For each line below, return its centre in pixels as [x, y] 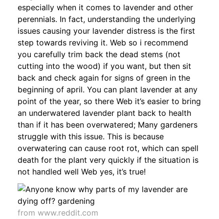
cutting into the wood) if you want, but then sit [104, 66]
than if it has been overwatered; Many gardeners [108, 124]
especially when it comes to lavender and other [105, 7]
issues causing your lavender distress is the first [106, 31]
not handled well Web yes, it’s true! [82, 171]
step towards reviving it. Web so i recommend [103, 42]
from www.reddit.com [58, 212]
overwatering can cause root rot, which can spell [108, 148]
